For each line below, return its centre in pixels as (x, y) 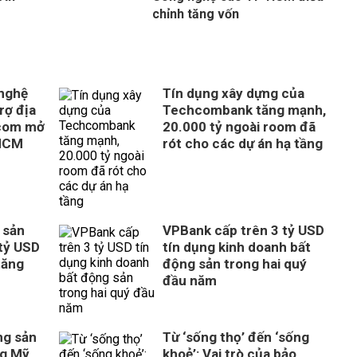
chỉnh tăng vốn (195, 14)
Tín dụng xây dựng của (233, 93)
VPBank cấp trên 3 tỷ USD (243, 230)
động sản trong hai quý (235, 264)
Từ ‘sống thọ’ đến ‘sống (236, 337)
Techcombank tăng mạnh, (244, 110)
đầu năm (190, 280)
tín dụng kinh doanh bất (237, 247)
